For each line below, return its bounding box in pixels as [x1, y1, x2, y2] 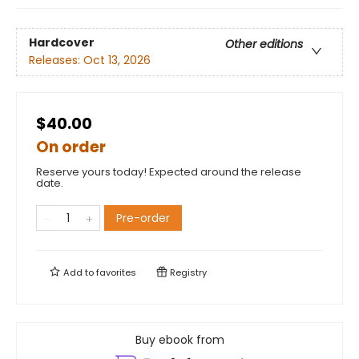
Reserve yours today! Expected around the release [36, 164, 301, 179]
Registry [167, 266, 207, 279]
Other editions [225, 36, 303, 53]
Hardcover [29, 34, 95, 51]
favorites [96, 266, 136, 279]
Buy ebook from [135, 332, 224, 348]
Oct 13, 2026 [83, 52, 151, 69]
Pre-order [116, 210, 170, 226]
